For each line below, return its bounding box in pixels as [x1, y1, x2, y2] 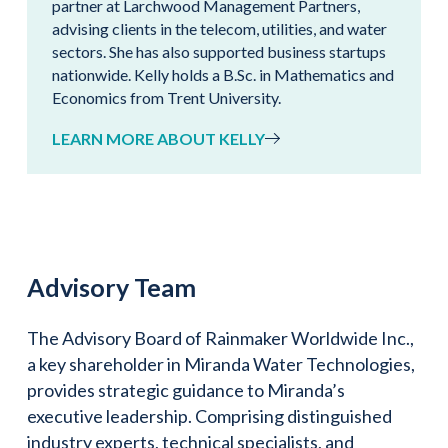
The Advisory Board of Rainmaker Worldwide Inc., [27, 326, 414, 349]
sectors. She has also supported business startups [52, 41, 386, 61]
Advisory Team [27, 271, 196, 302]
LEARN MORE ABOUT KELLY [52, 128, 265, 148]
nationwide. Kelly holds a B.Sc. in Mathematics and [52, 64, 394, 84]
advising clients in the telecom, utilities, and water [52, 18, 387, 38]
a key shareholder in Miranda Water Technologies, [27, 352, 415, 375]
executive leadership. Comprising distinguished [27, 404, 392, 427]
